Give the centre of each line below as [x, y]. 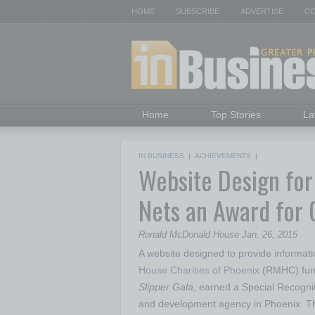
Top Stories [236, 115]
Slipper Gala [166, 287]
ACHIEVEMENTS [223, 156]
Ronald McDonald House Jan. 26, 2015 [218, 234]
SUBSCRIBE [198, 11]
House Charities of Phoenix [199, 270]
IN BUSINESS [161, 156]
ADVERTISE [262, 11]
